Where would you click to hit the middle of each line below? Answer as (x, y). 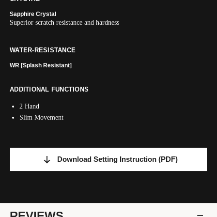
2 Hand (29, 106)
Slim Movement (41, 117)
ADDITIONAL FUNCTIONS (49, 89)
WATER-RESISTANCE (43, 50)
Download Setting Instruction (107, 159)
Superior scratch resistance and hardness (64, 23)
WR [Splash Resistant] (41, 65)
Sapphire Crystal (33, 14)
